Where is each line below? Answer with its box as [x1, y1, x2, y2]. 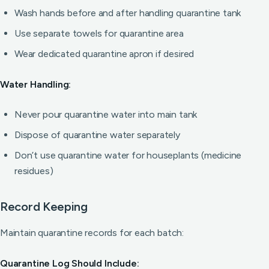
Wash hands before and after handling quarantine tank [14, 7, 241, 19]
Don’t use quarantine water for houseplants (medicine [14, 150, 242, 161]
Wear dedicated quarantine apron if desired [14, 48, 195, 59]
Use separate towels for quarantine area [14, 28, 184, 39]
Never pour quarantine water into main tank [14, 109, 198, 120]
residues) [14, 165, 53, 177]
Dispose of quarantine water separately [14, 129, 180, 141]
